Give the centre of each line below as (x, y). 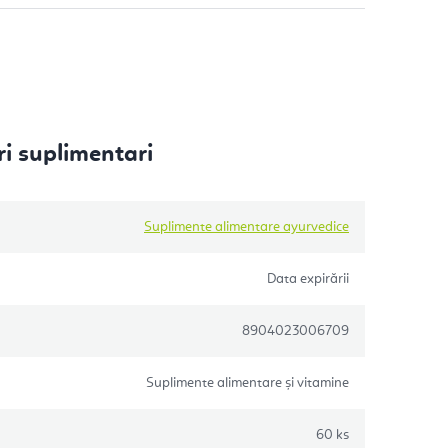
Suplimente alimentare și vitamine (247, 382)
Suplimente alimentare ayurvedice (246, 226)
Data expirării (308, 278)
